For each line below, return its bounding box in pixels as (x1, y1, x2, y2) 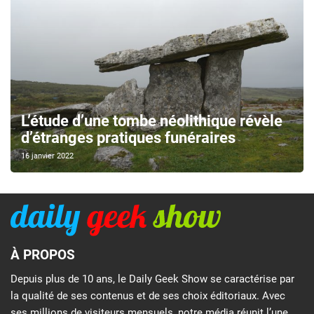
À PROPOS (11, 247, 75, 264)
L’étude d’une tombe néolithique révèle (21, 112, 282, 130)
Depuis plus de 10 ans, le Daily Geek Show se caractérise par (11, 272, 294, 285)
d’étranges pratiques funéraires (21, 129, 235, 147)
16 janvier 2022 (21, 151, 74, 161)
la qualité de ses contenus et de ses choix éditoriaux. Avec (11, 289, 285, 302)
